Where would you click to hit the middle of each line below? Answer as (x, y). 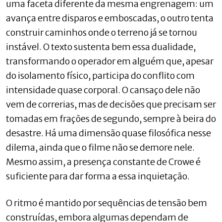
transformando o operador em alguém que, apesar (110, 61)
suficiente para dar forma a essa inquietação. (98, 176)
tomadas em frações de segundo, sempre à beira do (111, 118)
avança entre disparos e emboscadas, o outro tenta (110, 18)
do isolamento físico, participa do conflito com (100, 75)
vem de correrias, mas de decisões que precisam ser (111, 104)
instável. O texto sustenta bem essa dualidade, (101, 47)
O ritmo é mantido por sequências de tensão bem (107, 203)
